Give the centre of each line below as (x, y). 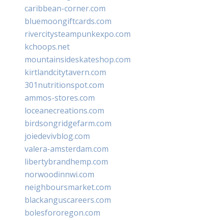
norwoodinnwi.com (59, 174)
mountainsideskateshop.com (78, 59)
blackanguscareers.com (68, 200)
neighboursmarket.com (68, 187)
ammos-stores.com (60, 97)
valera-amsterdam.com (67, 149)
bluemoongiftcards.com (68, 21)
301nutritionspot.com (64, 85)
